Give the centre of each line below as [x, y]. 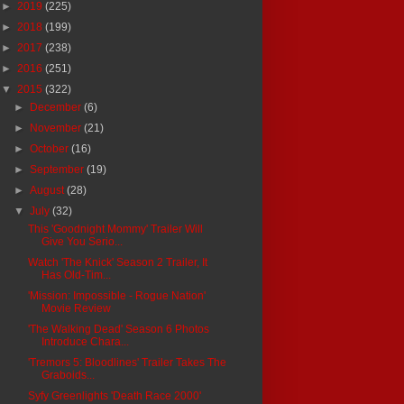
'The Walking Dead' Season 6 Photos [118, 329]
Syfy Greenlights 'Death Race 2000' [114, 395]
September [59, 169]
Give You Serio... [82, 241]
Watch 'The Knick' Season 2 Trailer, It [117, 262]
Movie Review [76, 308]
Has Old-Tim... [76, 275]
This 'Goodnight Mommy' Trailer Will [115, 229]
